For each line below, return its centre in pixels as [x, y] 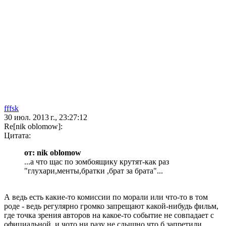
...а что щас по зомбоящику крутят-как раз [97, 162]
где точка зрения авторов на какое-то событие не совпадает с [109, 215]
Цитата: [17, 136]
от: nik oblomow [53, 153]
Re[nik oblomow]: [33, 127]
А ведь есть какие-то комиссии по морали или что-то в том [106, 197]
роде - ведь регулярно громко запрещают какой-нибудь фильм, [111, 206]
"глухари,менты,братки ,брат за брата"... [94, 171]
